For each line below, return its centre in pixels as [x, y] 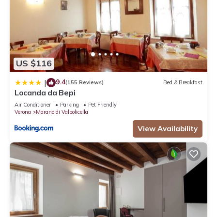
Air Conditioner [33, 104]
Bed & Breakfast [183, 83]
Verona [23, 112]
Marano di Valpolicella [62, 112]
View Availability [168, 128]
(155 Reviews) [85, 83]
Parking [70, 104]
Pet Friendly [102, 104]
